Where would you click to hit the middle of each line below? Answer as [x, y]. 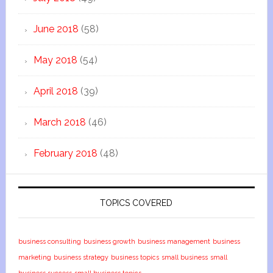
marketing [34, 257]
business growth [109, 241]
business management [174, 241]
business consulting [49, 241]
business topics [135, 257]
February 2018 [65, 153]
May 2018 [55, 60]
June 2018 [56, 29]
